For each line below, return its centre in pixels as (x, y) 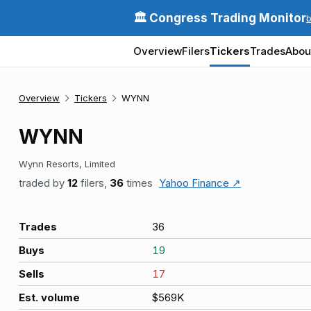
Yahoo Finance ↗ (200, 183)
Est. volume (49, 297)
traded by (43, 183)
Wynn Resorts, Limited (67, 164)
